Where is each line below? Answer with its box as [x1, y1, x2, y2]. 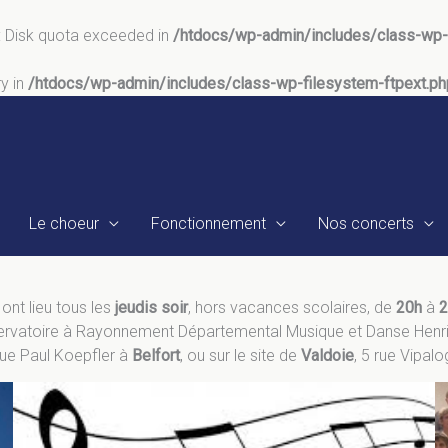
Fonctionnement [151, 214, 266, 233]
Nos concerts [318, 214, 414, 233]
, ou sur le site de [180, 346, 301, 365]
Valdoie [301, 346, 354, 365]
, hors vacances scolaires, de [187, 298, 396, 317]
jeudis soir [114, 298, 188, 317]
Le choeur [29, 214, 99, 233]
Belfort [132, 346, 180, 365]
